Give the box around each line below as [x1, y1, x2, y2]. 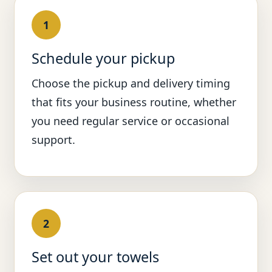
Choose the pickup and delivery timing [32, 76, 231, 91]
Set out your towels [32, 247, 160, 267]
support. [32, 132, 76, 148]
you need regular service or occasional [32, 114, 230, 129]
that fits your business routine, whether [32, 95, 237, 110]
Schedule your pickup [32, 49, 175, 69]
